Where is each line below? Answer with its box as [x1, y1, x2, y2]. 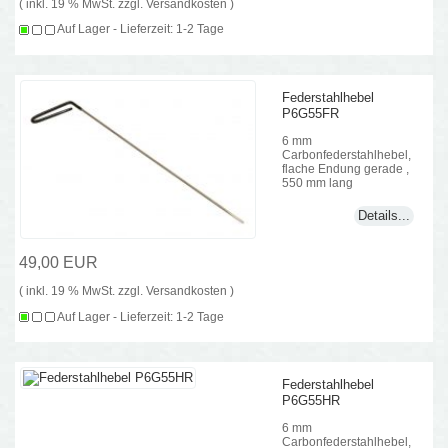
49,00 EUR [19, 254, 99, 272]
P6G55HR [282, 393, 341, 409]
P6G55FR [282, 105, 340, 121]
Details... [357, 208, 410, 224]
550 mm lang [282, 175, 354, 189]
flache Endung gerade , [282, 161, 410, 175]
